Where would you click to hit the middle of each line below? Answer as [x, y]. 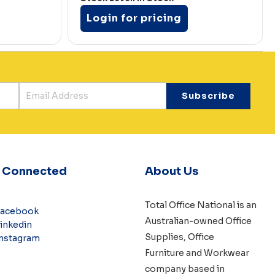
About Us [171, 172]
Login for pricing [134, 18]
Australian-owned [185, 221]
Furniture [164, 253]
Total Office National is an [200, 205]
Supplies [164, 237]
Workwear [226, 253]
